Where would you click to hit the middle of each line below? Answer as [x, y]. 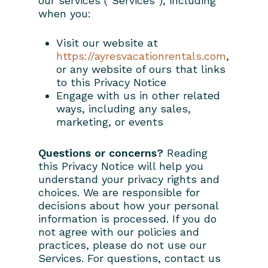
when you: [65, 13]
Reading [185, 153]
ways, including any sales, [124, 108]
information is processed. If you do [127, 218]
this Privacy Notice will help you [121, 166]
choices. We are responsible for [119, 192]
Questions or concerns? [101, 153]
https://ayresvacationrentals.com [141, 56]
